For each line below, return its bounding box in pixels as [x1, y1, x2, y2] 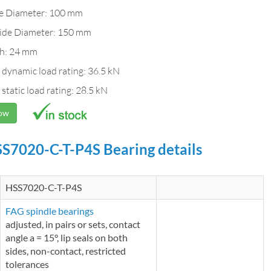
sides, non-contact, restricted [5, 244, 126, 256]
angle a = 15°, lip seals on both [5, 231, 128, 243]
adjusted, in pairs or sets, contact [5, 218, 140, 230]
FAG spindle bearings [5, 204, 94, 217]
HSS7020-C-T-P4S [5, 181, 82, 193]
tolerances [5, 258, 49, 270]
